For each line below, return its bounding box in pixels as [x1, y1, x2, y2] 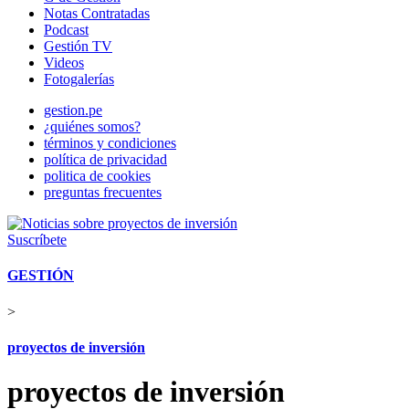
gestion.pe [44, 102, 102, 118]
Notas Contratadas [44, 5, 150, 21]
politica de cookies [44, 168, 151, 184]
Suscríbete [7, 232, 67, 247]
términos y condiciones [44, 135, 176, 151]
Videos [44, 55, 84, 70]
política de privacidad [44, 152, 167, 167]
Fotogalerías [44, 71, 114, 87]
